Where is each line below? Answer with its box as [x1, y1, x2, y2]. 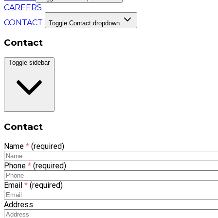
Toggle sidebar [9, 59, 50, 67]
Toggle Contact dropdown [49, 19, 120, 27]
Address [4, 200, 33, 209]
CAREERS [4, 2, 42, 12]
